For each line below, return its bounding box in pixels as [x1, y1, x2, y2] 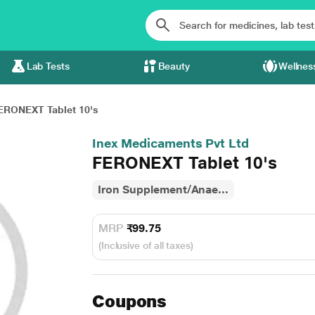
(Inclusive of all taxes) [98, 240, 193, 251]
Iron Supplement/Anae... [97, 183, 229, 196]
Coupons [91, 291, 167, 311]
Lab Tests [26, 60, 70, 72]
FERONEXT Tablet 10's [91, 153, 278, 173]
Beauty [157, 60, 191, 72]
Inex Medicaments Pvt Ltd [91, 136, 249, 150]
